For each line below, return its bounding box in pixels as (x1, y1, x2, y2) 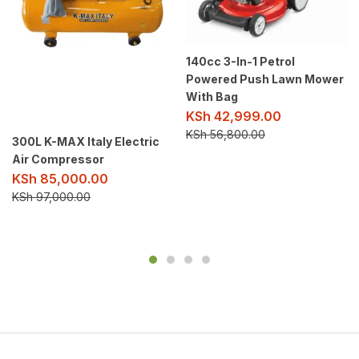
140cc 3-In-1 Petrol (186, 54, 295, 68)
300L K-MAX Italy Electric (12, 135, 159, 149)
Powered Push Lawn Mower (186, 71, 344, 86)
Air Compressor (12, 152, 104, 167)
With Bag (186, 89, 238, 103)
